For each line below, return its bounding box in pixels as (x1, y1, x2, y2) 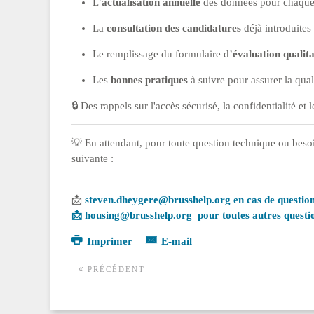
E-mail (158, 235, 192, 247)
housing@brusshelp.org (85, 210, 192, 221)
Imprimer (83, 235, 135, 247)
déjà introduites (241, 22, 311, 34)
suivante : (71, 153, 114, 164)
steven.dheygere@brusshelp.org (85, 194, 231, 205)
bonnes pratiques (111, 74, 188, 86)
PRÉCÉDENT (84, 265, 145, 273)
